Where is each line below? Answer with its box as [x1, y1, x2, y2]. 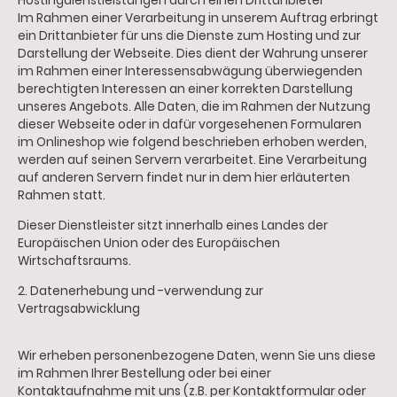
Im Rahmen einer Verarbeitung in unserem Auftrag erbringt [18, 10, 378, 27]
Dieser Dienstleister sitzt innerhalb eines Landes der [18, 216, 328, 234]
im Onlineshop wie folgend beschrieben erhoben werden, [18, 134, 367, 152]
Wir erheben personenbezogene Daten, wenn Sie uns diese [18, 347, 376, 365]
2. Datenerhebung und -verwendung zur [18, 282, 263, 300]
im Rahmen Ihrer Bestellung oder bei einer [18, 365, 271, 383]
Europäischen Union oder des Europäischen [18, 234, 280, 252]
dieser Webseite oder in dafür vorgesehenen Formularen [18, 116, 362, 134]
